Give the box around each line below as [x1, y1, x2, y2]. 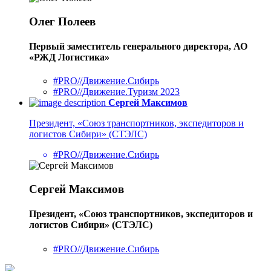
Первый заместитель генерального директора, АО [29, 41, 247, 52]
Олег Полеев [29, 15, 96, 28]
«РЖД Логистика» [29, 52, 109, 63]
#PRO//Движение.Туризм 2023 [53, 87, 180, 97]
